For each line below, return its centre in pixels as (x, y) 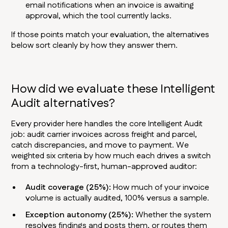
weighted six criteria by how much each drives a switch (111, 156)
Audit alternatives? (63, 104)
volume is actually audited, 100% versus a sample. (118, 198)
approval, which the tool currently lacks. (99, 16)
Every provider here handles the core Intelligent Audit (107, 124)
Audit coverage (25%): (68, 188)
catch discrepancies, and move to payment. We (100, 146)
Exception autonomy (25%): (80, 215)
